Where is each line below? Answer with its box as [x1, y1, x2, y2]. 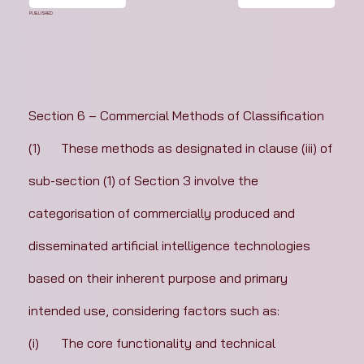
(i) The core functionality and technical [28, 335, 39, 352]
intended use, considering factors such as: [28, 302, 279, 319]
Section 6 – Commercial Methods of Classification [28, 107, 324, 124]
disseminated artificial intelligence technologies [28, 237, 314, 254]
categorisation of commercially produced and [28, 205, 298, 222]
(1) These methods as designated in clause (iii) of [28, 140, 41, 157]
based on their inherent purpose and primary [28, 270, 291, 287]
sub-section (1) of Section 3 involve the [28, 172, 262, 189]
